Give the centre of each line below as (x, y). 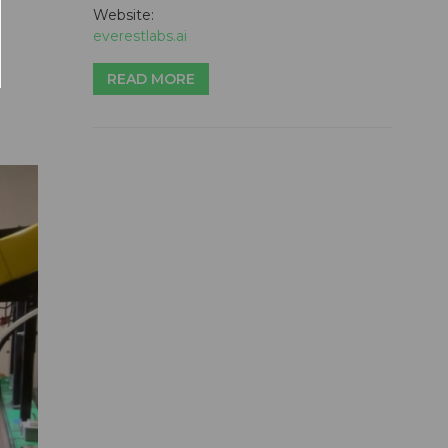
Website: (123, 15)
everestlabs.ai (140, 36)
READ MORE (151, 79)
